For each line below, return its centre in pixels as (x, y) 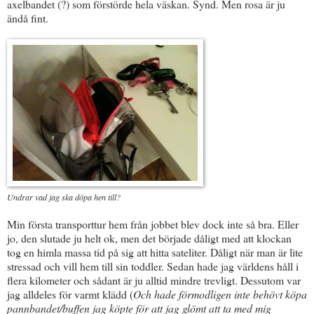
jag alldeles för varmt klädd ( (70, 294)
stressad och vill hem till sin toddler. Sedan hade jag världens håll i (153, 266)
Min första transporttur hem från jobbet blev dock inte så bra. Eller (153, 224)
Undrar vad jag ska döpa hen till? (64, 197)
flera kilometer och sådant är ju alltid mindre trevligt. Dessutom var (154, 280)
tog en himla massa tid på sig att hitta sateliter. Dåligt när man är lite (155, 252)
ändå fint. (28, 18)
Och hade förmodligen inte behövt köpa (220, 294)
